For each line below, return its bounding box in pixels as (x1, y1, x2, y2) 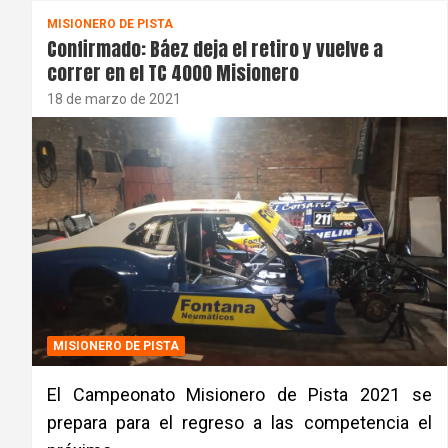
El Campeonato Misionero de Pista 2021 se (47, 383, 432, 405)
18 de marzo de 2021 (47, 90, 181, 107)
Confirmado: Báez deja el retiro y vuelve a (47, 34, 383, 63)
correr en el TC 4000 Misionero (47, 58, 299, 87)
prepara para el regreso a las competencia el (47, 411, 432, 433)
